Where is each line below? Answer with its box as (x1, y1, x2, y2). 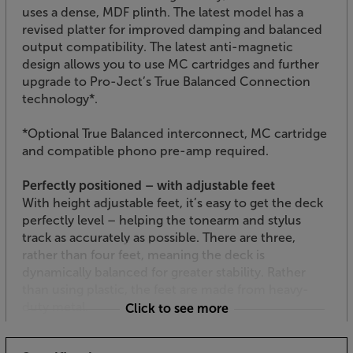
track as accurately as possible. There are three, (22, 229, 295, 245)
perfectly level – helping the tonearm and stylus (22, 212, 301, 228)
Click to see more (124, 300, 229, 316)
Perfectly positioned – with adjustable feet (22, 177, 275, 193)
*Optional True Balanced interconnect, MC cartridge (22, 125, 327, 141)
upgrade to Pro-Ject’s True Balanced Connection (22, 73, 310, 89)
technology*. (22, 91, 98, 106)
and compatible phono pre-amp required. (22, 143, 269, 158)
